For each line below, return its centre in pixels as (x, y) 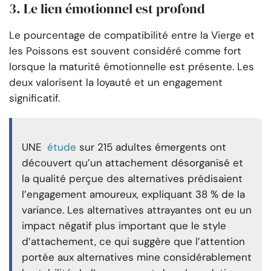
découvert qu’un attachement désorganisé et (132, 162)
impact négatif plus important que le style (124, 225)
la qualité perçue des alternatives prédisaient (132, 178)
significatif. (34, 98)
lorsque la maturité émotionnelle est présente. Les (132, 66)
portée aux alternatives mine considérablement (137, 257)
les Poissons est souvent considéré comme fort (125, 51)
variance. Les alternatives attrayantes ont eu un (137, 210)
